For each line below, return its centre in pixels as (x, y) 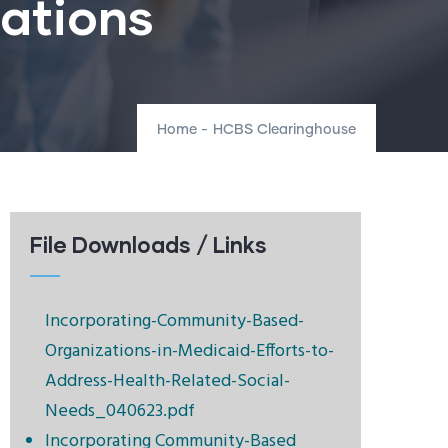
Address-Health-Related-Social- (167, 381)
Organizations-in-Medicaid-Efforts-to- (189, 351)
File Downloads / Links (148, 244)
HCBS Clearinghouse (284, 130)
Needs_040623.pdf (120, 411)
